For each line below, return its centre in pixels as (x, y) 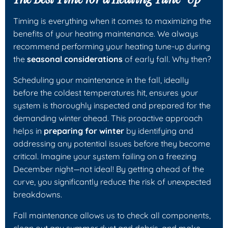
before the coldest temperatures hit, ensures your (106, 92)
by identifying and (159, 131)
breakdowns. (38, 194)
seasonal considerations (75, 59)
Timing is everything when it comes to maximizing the (112, 21)
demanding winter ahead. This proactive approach (108, 118)
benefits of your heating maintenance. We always (106, 33)
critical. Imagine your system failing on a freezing (105, 156)
